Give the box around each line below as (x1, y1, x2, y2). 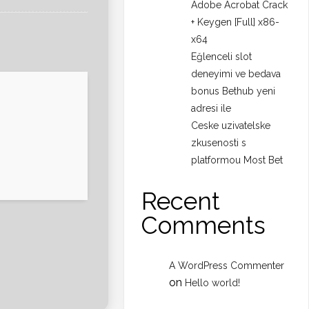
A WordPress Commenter (169, 260, 285, 272)
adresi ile (191, 103, 232, 114)
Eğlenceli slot (191, 51, 252, 63)
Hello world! (185, 277, 241, 289)
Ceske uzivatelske (191, 120, 271, 132)
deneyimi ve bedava (191, 68, 281, 80)
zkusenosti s (191, 137, 247, 149)
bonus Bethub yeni (191, 86, 276, 97)
